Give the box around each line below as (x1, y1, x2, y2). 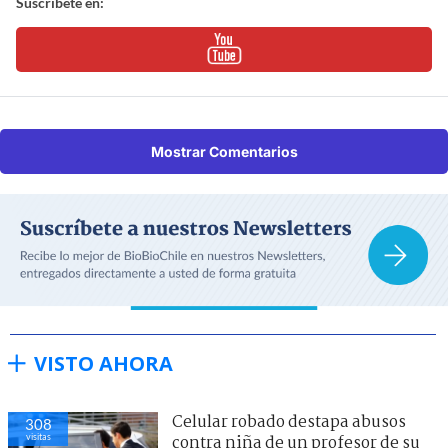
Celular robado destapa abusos (172, 409, 406, 435)
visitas (25, 430, 51, 442)
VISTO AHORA (34, 349, 173, 377)
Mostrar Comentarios (150, 142, 298, 160)
